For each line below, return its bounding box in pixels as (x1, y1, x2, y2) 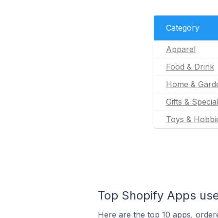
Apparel (166, 44, 196, 54)
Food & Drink (166, 62, 214, 72)
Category (166, 23, 200, 33)
